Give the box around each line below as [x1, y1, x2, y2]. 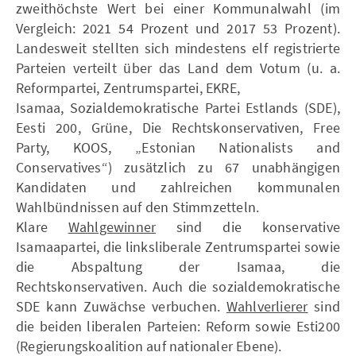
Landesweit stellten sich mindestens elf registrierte [16, 38, 340, 57]
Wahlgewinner [68, 217, 157, 236]
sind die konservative [156, 217, 340, 236]
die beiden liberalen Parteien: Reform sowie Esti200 [16, 316, 340, 335]
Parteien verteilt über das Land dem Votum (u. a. [16, 58, 340, 77]
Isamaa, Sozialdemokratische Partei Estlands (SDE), [16, 98, 340, 117]
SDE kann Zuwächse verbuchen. [16, 296, 226, 315]
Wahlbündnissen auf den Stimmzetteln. [16, 197, 260, 216]
